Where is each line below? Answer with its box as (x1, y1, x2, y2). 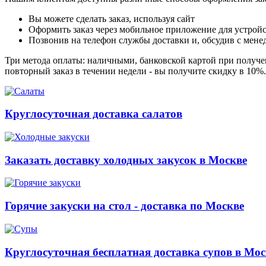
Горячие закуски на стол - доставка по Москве (5, 199, 244, 213)
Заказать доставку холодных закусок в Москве (5, 153, 247, 166)
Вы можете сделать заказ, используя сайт (28, 13, 195, 24)
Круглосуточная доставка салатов (5, 107, 182, 121)
